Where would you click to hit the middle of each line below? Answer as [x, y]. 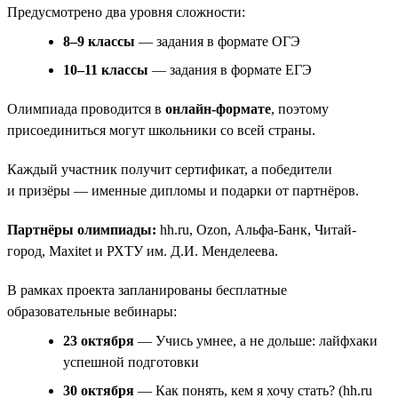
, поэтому [300, 108]
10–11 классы [106, 69]
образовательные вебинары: [92, 311]
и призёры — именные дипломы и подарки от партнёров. [183, 190]
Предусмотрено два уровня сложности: [126, 12]
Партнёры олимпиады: [82, 229]
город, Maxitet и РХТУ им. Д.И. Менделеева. [143, 251]
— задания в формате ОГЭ [218, 41]
